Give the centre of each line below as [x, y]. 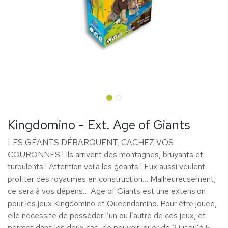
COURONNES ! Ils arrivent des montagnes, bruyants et [105, 154]
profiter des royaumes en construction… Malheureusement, [112, 179]
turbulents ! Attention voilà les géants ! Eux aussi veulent [106, 167]
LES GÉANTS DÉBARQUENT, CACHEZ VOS [91, 142]
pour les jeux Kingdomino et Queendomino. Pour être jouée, [112, 203]
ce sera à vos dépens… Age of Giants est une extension [107, 191]
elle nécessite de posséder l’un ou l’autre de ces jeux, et [107, 216]
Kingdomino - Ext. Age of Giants [99, 125]
